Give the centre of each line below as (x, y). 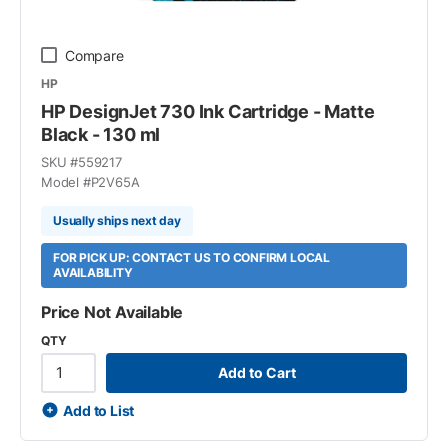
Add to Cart (256, 372)
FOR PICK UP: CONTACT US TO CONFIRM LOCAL (192, 257)
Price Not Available (112, 311)
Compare (94, 55)
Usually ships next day (117, 220)
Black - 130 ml (101, 134)
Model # (66, 181)
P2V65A (115, 181)
